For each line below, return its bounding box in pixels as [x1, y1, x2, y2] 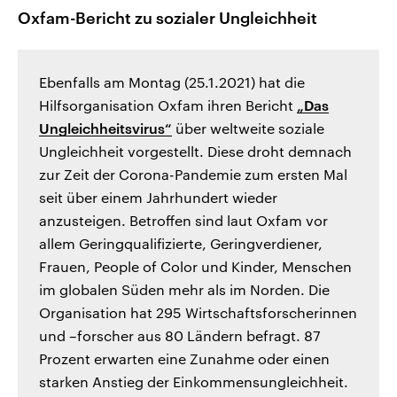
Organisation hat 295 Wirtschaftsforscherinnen [39, 304, 357, 322]
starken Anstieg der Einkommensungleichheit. [39, 373, 348, 391]
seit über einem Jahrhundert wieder [39, 189, 277, 206]
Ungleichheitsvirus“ [39, 120, 172, 137]
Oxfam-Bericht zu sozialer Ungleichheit [18, 8, 317, 28]
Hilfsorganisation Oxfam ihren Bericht [39, 97, 297, 114]
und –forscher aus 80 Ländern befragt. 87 [39, 327, 321, 345]
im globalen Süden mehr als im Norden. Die [39, 281, 330, 299]
